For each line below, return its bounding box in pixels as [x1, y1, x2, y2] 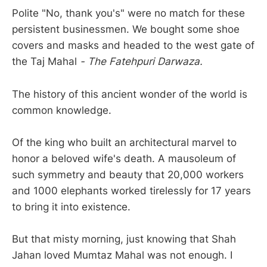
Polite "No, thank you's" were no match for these [12, 7, 245, 20]
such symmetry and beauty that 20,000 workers [12, 168, 244, 181]
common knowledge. [12, 104, 111, 116]
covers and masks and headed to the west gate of [12, 39, 254, 52]
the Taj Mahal [12, 55, 77, 68]
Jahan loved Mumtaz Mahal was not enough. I [12, 249, 232, 261]
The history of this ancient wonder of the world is [12, 88, 247, 100]
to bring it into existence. [12, 200, 131, 213]
